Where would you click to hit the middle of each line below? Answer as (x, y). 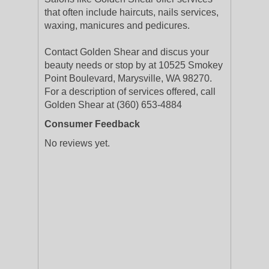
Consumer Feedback (92, 124)
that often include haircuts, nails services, (131, 12)
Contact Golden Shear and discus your (127, 52)
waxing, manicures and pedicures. (117, 26)
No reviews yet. (77, 143)
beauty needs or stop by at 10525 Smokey (134, 65)
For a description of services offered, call (130, 92)
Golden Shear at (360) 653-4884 (113, 105)
